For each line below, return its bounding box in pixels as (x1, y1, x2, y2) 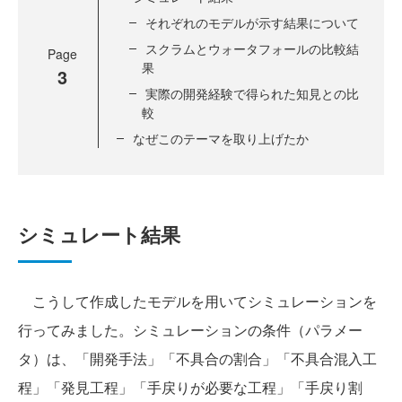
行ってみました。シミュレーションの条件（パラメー (18, 319, 363, 340)
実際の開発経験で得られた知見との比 (145, 84, 359, 102)
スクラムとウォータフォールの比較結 (145, 39, 359, 57)
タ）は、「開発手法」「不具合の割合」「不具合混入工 (18, 348, 377, 369)
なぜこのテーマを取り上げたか (133, 129, 309, 147)
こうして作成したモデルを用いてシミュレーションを (18, 291, 377, 311)
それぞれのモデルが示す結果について (145, 13, 359, 31)
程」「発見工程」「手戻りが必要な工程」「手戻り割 (18, 377, 363, 398)
